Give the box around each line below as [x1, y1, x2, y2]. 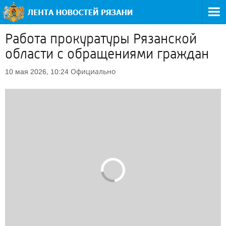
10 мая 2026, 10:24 [5, 68, 69, 76]
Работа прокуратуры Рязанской [5, 31, 197, 47]
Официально [71, 67, 116, 76]
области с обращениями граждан [5, 46, 209, 62]
